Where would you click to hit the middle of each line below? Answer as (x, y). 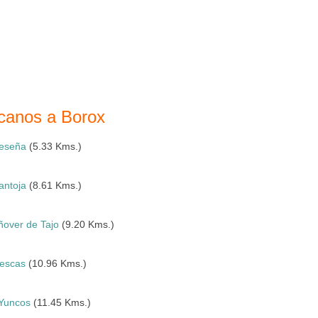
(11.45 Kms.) (61, 302)
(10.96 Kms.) (56, 263)
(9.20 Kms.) (87, 224)
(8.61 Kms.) (54, 185)
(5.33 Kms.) (54, 146)
